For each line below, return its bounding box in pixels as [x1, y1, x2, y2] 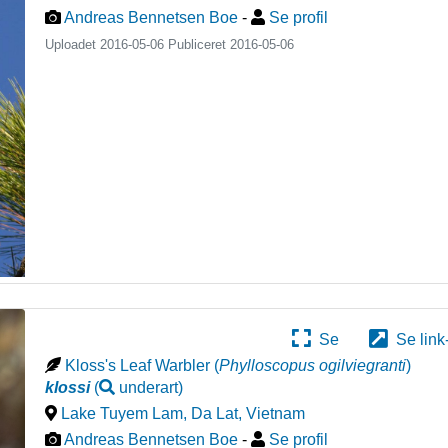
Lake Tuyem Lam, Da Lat [61, 404, 239, 422]
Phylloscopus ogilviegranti [219, 356, 407, 374]
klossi [45, 378, 91, 396]
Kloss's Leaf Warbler [65, 356, 211, 374]
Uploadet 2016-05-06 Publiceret [45, 36, 231, 52]
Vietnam [246, 404, 306, 422]
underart [119, 378, 179, 396]
